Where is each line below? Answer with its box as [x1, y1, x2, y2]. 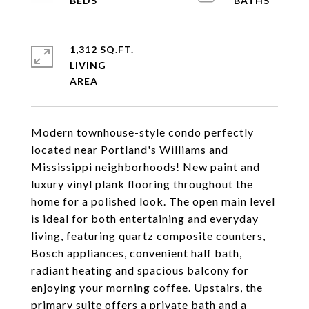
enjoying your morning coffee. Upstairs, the [31, 281, 263, 294]
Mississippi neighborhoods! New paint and [31, 160, 260, 173]
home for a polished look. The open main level [31, 195, 275, 208]
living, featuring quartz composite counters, [31, 229, 266, 242]
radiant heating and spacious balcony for [31, 263, 249, 277]
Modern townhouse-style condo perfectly [31, 126, 254, 139]
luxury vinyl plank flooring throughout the [31, 177, 253, 190]
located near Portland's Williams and [31, 143, 228, 156]
